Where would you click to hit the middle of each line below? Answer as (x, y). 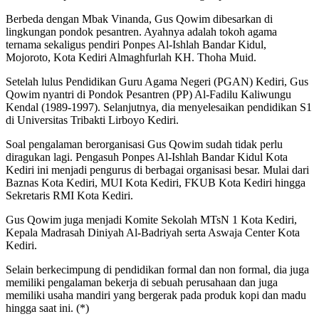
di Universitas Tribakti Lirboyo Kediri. (92, 120)
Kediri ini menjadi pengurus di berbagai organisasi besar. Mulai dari (157, 169)
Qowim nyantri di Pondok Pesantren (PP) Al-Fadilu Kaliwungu (148, 94)
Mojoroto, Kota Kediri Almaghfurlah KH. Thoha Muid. (131, 57)
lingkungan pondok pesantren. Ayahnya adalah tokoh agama (141, 31)
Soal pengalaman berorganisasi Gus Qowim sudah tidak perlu (144, 144)
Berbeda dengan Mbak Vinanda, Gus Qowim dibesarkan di (139, 19)
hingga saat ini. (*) (47, 308)
